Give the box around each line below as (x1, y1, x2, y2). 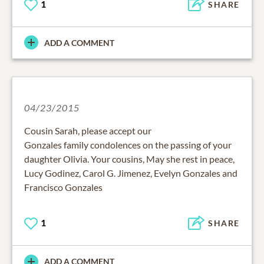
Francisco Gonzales (24, 181, 103, 193)
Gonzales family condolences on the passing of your (24, 138, 232, 150)
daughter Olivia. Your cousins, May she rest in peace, (24, 153, 235, 164)
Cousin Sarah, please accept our (24, 124, 151, 136)
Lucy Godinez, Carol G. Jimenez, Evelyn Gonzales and (24, 167, 237, 179)
